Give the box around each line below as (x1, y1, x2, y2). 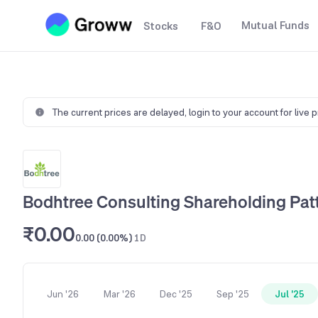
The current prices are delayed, (52, 106, 189, 119)
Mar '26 (103, 287, 136, 300)
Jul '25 (275, 287, 305, 300)
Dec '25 (160, 287, 192, 300)
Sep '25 (216, 287, 249, 300)
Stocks (143, 18, 178, 33)
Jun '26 (46, 287, 79, 300)
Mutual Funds (241, 18, 309, 33)
